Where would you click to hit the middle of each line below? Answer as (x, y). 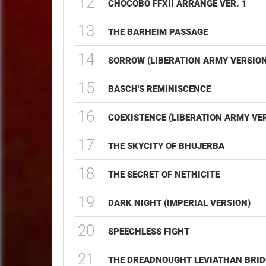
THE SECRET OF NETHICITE (164, 175)
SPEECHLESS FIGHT (149, 232)
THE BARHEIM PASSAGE (158, 32)
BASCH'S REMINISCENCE (160, 89)
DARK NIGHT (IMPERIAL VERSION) (180, 203)
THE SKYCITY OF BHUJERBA (167, 146)
